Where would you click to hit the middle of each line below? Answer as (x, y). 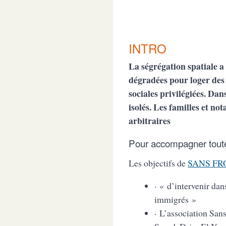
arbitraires (150, 120)
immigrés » (175, 199)
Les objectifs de (158, 163)
